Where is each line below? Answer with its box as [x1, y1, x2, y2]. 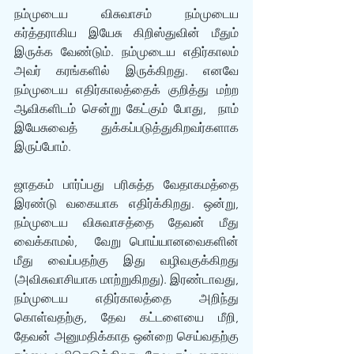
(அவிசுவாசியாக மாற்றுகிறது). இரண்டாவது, [14, 272, 239, 287]
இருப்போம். [14, 139, 74, 154]
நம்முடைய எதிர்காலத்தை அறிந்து [14, 291, 239, 306]
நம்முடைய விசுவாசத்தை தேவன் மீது [14, 215, 239, 230]
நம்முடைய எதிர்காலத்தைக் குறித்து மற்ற [14, 82, 239, 97]
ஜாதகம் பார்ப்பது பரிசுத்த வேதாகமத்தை [14, 177, 239, 192]
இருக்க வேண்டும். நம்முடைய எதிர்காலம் [14, 44, 239, 59]
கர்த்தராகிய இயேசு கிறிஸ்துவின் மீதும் [14, 25, 239, 40]
